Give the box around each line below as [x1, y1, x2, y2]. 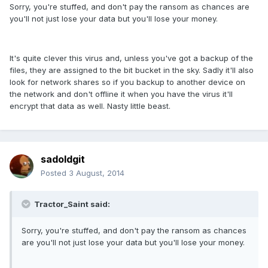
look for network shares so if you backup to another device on [10, 77, 245, 87]
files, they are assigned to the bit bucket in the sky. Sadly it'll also [10, 65, 254, 75]
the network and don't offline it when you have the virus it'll [10, 89, 233, 99]
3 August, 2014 [69, 168, 124, 178]
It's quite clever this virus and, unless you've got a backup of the [10, 53, 253, 63]
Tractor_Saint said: [32, 199, 110, 209]
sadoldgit [41, 153, 85, 166]
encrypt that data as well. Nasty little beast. [10, 101, 170, 111]
